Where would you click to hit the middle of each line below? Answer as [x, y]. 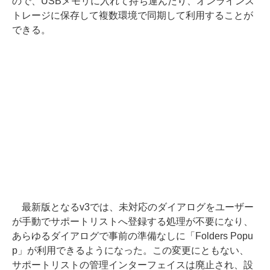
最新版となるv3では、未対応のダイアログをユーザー [133, 207]
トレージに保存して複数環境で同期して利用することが [133, 15]
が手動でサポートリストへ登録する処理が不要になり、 [133, 221]
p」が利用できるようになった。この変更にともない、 [130, 250]
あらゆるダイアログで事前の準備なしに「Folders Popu [133, 236]
